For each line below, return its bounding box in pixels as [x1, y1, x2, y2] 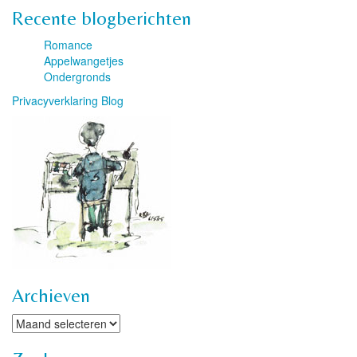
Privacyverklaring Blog [12, 92, 124, 108]
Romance [44, 37, 92, 53]
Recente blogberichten [12, 7, 191, 29]
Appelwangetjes [44, 53, 124, 69]
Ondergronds [44, 69, 111, 84]
